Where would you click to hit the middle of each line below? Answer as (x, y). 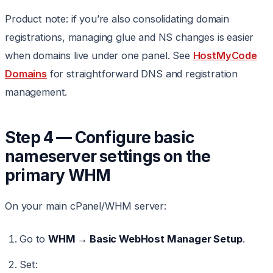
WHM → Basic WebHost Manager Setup (145, 239)
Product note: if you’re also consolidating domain (117, 19)
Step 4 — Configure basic (99, 137)
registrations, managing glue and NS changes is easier (129, 37)
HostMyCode (225, 56)
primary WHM (58, 175)
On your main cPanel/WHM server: (86, 206)
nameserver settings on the (108, 156)
